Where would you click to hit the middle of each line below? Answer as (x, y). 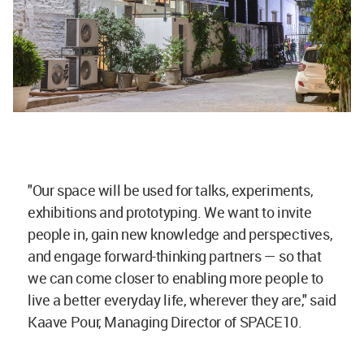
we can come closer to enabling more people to (175, 277)
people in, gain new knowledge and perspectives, (180, 234)
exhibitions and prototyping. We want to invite (170, 212)
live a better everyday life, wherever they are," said (182, 299)
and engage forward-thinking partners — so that (175, 256)
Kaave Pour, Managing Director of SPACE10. (165, 321)
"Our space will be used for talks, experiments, (171, 190)
